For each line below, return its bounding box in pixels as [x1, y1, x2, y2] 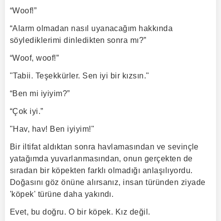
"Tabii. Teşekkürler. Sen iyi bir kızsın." [10, 72, 149, 80]
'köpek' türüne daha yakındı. [10, 190, 114, 198]
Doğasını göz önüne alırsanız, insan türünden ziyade [10, 178, 206, 186]
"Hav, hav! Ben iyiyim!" [10, 125, 95, 133]
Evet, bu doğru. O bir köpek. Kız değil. [10, 208, 150, 216]
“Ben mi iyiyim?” [10, 89, 70, 98]
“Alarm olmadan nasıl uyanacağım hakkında [10, 24, 173, 33]
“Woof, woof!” [10, 54, 59, 62]
